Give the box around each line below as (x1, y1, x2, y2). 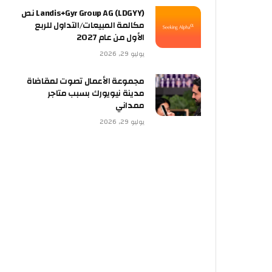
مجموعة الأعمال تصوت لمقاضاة (27, 73, 144, 90)
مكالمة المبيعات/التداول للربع (35, 18, 144, 34)
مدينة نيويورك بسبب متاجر (47, 86, 144, 102)
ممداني (115, 98, 144, 114)
